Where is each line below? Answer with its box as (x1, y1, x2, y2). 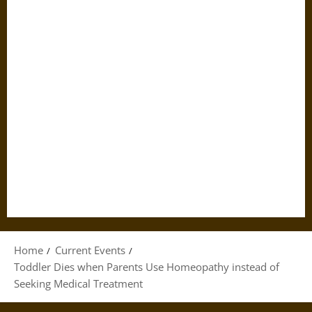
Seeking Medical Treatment (14, 276, 143, 290)
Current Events (55, 243, 125, 257)
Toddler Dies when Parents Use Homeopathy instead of (14, 260, 279, 274)
